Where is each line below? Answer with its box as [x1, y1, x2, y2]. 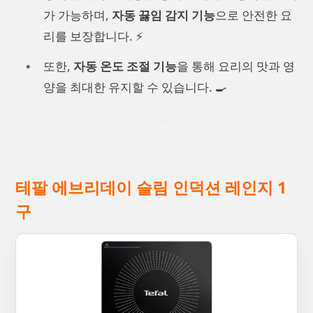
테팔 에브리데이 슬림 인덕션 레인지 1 [15, 176, 286, 199]
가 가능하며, [43, 6, 112, 23]
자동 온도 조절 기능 [73, 58, 177, 75]
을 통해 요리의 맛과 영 [177, 58, 295, 75]
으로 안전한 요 [215, 6, 292, 23]
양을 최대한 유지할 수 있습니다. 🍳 [43, 79, 227, 96]
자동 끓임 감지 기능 [112, 6, 215, 23]
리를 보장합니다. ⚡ [43, 27, 143, 44]
